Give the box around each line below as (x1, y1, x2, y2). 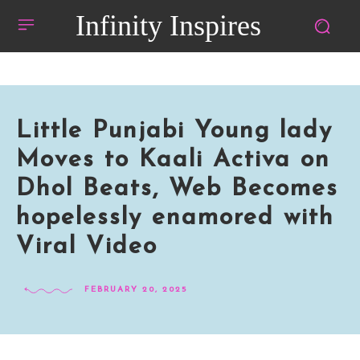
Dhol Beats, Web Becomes (16, 177, 338, 202)
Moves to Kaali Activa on (16, 148, 330, 173)
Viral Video (16, 235, 157, 260)
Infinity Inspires (75, 10, 261, 42)
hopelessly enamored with (16, 206, 334, 231)
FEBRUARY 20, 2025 (84, 285, 188, 295)
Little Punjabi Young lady (16, 119, 333, 144)
